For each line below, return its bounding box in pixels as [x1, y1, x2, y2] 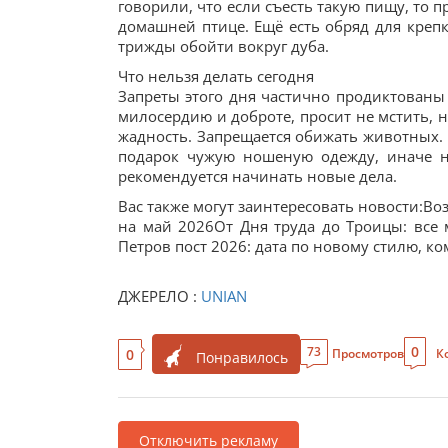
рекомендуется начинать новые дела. [118, 166, 397, 186]
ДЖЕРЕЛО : [118, 286, 201, 306]
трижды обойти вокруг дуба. [118, 36, 329, 56]
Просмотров [332, 345, 404, 362]
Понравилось [196, 348, 288, 367]
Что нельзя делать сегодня [118, 66, 314, 86]
